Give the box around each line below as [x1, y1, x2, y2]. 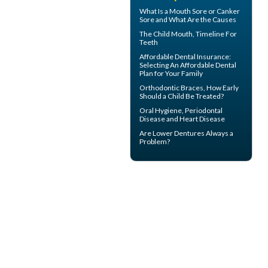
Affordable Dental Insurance [139, 52, 229, 62]
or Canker [207, 7, 240, 16]
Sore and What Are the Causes [139, 15, 236, 25]
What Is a [139, 7, 169, 16]
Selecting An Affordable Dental [139, 60, 236, 70]
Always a [205, 129, 233, 138]
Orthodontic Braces [139, 83, 203, 93]
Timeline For [196, 29, 237, 39]
